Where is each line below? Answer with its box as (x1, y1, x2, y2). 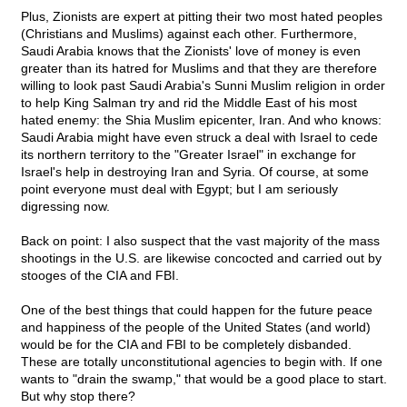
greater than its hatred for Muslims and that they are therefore (21, 61, 377, 76)
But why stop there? (21, 389, 135, 404)
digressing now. (21, 199, 110, 214)
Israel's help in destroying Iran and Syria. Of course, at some (21, 164, 369, 180)
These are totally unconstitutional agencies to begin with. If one (21, 354, 382, 370)
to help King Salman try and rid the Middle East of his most (21, 95, 357, 111)
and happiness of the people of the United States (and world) (21, 320, 371, 335)
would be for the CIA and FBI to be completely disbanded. (21, 337, 352, 352)
